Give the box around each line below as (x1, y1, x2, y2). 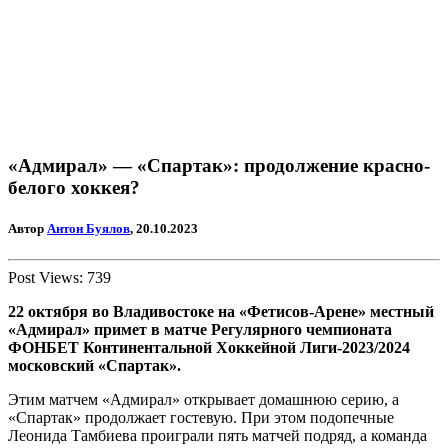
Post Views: (8, 269, 83, 287)
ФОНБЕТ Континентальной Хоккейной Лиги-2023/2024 (8, 339, 410, 357)
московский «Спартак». (8, 357, 181, 375)
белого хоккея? (8, 176, 140, 198)
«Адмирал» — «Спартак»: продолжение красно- (8, 154, 430, 176)
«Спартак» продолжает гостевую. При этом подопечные (8, 409, 394, 427)
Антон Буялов (47, 221, 130, 237)
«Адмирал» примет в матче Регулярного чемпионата (8, 321, 392, 339)
